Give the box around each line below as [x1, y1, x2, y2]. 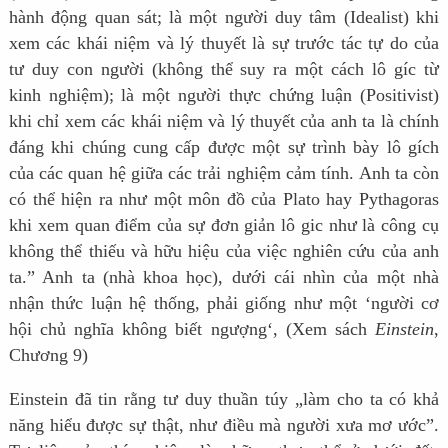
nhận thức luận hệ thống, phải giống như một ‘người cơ [8, 292, 440, 313]
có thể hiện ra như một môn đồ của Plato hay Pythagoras [8, 188, 440, 209]
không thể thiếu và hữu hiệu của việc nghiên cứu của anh [8, 240, 440, 261]
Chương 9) [8, 344, 88, 365]
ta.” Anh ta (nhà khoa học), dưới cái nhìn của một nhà [8, 266, 440, 287]
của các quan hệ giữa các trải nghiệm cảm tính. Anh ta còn [8, 162, 440, 183]
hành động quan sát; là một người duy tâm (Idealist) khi [8, 6, 440, 27]
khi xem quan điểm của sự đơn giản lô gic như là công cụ [8, 214, 440, 235]
